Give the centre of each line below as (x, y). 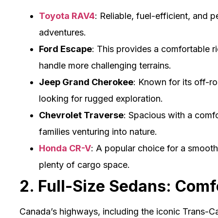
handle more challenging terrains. (105, 65)
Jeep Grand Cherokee (86, 82)
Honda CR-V (65, 148)
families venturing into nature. (98, 131)
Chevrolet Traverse (81, 115)
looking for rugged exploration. (101, 98)
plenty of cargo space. (84, 164)
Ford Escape (65, 49)
